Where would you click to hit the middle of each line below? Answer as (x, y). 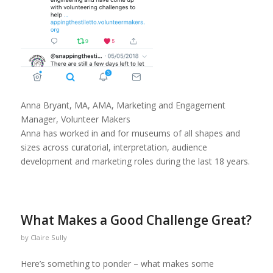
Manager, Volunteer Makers (75, 119)
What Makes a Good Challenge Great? (136, 220)
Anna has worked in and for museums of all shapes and (130, 133)
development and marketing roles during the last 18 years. (135, 161)
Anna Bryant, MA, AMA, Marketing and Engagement (123, 105)
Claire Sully (48, 238)
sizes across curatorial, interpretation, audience (114, 147)
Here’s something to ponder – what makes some (117, 264)
